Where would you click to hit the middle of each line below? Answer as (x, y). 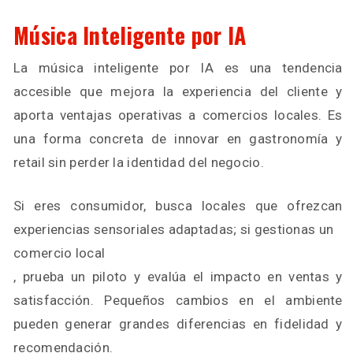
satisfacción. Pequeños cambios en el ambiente (178, 300)
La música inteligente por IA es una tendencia (178, 67)
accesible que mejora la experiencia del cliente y (178, 91)
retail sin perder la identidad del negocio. (139, 162)
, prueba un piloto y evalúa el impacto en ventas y (178, 276)
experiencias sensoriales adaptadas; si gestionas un (174, 229)
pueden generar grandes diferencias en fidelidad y (178, 323)
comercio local (59, 253)
